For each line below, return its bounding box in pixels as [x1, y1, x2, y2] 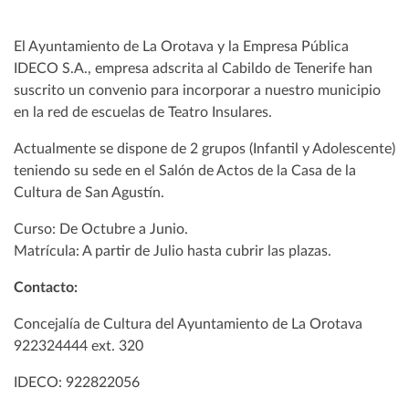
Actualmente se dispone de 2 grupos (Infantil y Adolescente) [14, 141, 395, 156]
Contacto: [14, 279, 78, 295]
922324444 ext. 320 [14, 338, 147, 353]
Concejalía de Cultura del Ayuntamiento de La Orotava [14, 316, 362, 331]
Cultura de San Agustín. [14, 184, 164, 200]
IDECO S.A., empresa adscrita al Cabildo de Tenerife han [14, 60, 372, 76]
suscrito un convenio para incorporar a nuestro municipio [14, 82, 381, 98]
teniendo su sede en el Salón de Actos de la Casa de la [14, 163, 356, 178]
